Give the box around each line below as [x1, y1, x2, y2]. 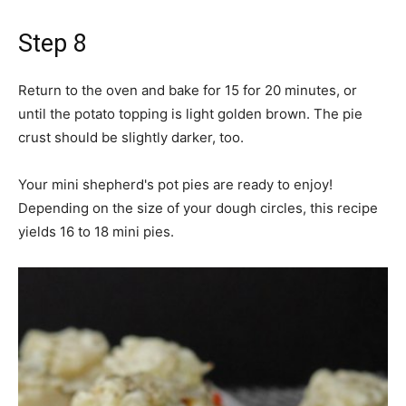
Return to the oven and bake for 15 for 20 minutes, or [18, 82, 357, 99]
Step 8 [18, 29, 87, 58]
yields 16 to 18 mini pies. [18, 223, 174, 240]
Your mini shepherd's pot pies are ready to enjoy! [18, 176, 333, 193]
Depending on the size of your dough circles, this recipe [18, 199, 378, 217]
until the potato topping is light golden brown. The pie [18, 105, 362, 122]
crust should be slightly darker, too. [18, 129, 244, 146]
